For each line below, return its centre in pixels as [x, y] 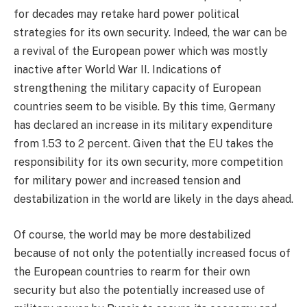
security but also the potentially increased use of [139, 290]
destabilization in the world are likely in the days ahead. [153, 199]
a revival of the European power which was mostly [141, 51]
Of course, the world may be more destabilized [132, 234]
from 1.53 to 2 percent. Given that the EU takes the [144, 144]
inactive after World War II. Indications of [118, 70]
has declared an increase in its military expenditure [143, 125]
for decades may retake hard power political [126, 14]
